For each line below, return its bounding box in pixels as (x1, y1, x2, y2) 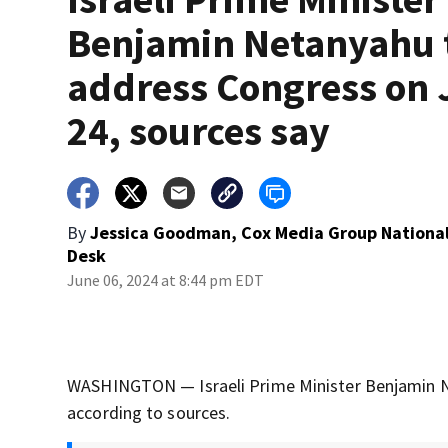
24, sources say (67, 105, 331, 156)
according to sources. (67, 401, 231, 425)
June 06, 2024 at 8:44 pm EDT (67, 269, 265, 290)
